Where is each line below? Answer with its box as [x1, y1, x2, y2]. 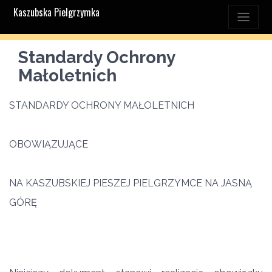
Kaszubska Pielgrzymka [13, 5, 100, 19]
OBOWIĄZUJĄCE [9, 138, 90, 150]
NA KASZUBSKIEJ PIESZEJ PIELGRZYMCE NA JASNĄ [9, 177, 252, 189]
